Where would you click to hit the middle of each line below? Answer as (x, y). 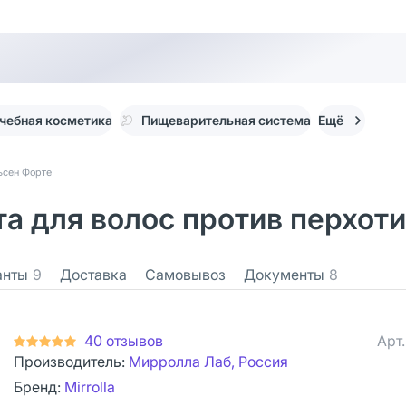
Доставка (93, 275)
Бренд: (39, 387)
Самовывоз (185, 275)
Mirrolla (90, 387)
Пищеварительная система (226, 120)
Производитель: (71, 362)
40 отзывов (124, 341)
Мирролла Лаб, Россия (208, 362)
